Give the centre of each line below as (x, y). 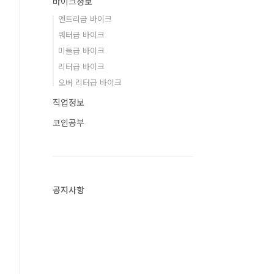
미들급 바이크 (81, 50)
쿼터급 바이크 (81, 35)
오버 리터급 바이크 (90, 82)
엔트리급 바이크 (85, 19)
